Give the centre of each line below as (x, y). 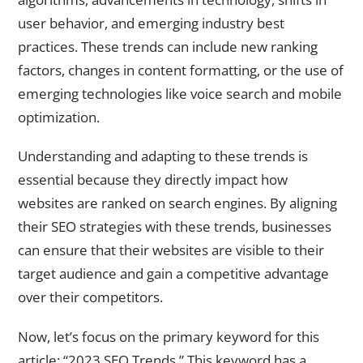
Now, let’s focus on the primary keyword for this (169, 337)
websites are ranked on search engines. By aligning (177, 203)
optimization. (59, 117)
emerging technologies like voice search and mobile (180, 93)
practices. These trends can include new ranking (168, 46)
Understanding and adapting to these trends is (163, 156)
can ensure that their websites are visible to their (171, 250)
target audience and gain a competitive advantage (173, 274)
